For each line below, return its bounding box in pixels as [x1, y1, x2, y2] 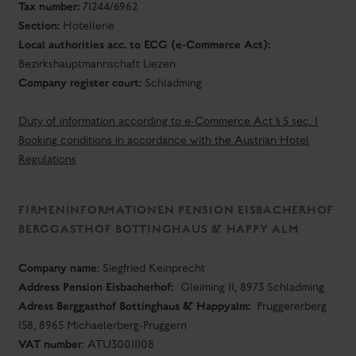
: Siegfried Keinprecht [97, 262, 205, 275]
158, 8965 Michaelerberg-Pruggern [18, 319, 187, 332]
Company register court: [18, 75, 145, 91]
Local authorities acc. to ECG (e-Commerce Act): [18, 37, 270, 52]
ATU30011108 [87, 339, 154, 351]
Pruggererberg [250, 300, 327, 313]
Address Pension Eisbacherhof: [18, 280, 180, 295]
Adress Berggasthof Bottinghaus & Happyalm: [18, 299, 250, 314]
